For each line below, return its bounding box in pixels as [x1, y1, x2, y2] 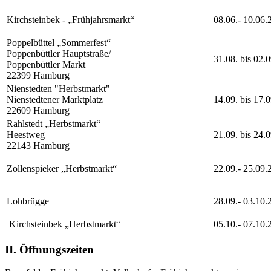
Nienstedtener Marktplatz [7, 94, 103, 105]
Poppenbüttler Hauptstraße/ [7, 48, 111, 59]
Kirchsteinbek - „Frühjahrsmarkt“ [7, 14, 134, 25]
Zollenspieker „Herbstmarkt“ [7, 163, 117, 174]
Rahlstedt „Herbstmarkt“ [7, 118, 100, 129]
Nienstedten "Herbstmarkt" [7, 83, 110, 94]
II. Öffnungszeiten [5, 243, 94, 256]
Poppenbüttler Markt [7, 59, 85, 70]
